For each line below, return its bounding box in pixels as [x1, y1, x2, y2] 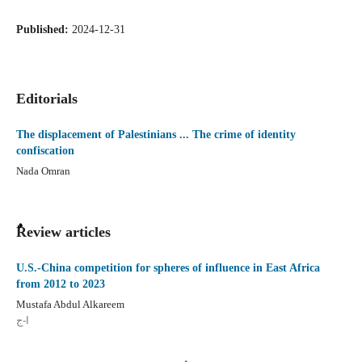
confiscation [15, 145, 74, 157]
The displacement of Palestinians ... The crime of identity [15, 128, 296, 141]
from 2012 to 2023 [15, 277, 105, 290]
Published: [15, 23, 72, 36]
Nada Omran [15, 164, 70, 177]
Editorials [15, 90, 78, 107]
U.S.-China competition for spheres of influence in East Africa [15, 261, 320, 274]
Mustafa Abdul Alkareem [15, 297, 124, 310]
